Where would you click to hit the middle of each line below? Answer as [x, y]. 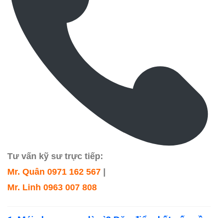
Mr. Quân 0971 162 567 [54, 172]
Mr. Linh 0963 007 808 [52, 187]
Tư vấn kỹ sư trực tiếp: [55, 156]
